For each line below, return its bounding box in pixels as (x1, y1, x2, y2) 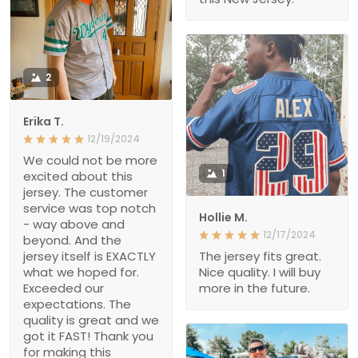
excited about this (23, 168, 133, 185)
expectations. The (23, 296, 131, 313)
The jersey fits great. (199, 248, 321, 265)
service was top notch (23, 200, 156, 217)
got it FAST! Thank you (23, 328, 153, 345)
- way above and (23, 216, 125, 233)
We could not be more (23, 152, 157, 169)
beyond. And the (23, 232, 121, 249)
